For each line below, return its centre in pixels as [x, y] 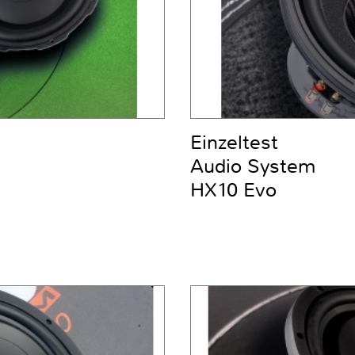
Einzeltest [234, 143]
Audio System [253, 167]
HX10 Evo [233, 191]
